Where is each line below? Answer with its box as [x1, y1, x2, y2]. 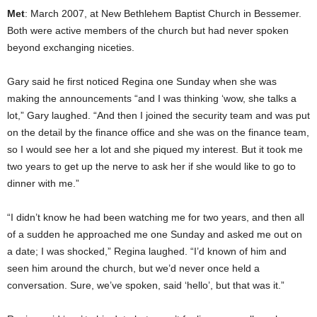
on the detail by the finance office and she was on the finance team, [7, 127, 309, 139]
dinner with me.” [7, 178, 79, 190]
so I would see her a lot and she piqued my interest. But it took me [7, 144, 303, 156]
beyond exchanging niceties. [7, 42, 134, 54]
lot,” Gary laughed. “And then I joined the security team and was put [7, 110, 310, 122]
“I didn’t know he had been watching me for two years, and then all [7, 212, 304, 224]
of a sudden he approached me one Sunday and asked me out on [7, 229, 302, 241]
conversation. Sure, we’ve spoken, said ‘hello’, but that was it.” [7, 279, 284, 292]
